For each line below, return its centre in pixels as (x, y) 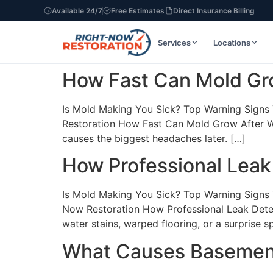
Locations (232, 42)
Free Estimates (138, 10)
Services (175, 42)
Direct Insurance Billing (214, 10)
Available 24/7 (77, 10)
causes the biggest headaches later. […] (154, 138)
